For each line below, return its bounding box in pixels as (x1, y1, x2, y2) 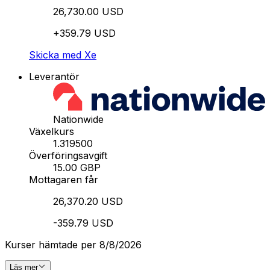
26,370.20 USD (53, 195, 123, 207)
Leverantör (29, 70, 80, 83)
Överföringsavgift (29, 149, 107, 162)
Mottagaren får (29, 173, 98, 186)
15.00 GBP (53, 161, 101, 174)
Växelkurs (29, 125, 74, 137)
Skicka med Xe (29, 48, 96, 61)
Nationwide (53, 113, 104, 125)
